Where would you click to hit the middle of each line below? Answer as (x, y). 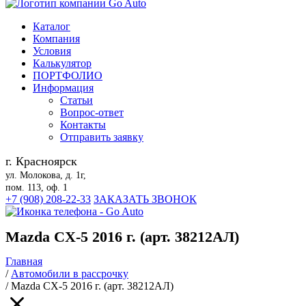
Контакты (83, 125)
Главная (24, 262)
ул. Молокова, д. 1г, (46, 175)
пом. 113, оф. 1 (37, 187)
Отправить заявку (102, 137)
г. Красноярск (41, 161)
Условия (52, 51)
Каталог (52, 26)
